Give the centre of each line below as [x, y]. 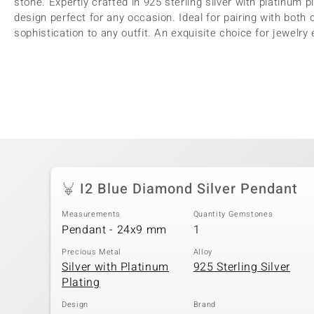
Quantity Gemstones [233, 214]
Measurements [91, 214]
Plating [81, 282]
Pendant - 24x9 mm [115, 230]
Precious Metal [92, 252]
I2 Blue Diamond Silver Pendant [189, 189]
